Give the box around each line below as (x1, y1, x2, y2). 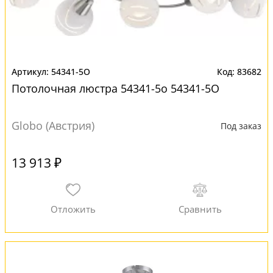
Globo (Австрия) (12, 118, 94, 133)
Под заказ (221, 120, 261, 132)
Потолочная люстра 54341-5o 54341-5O (12, 81, 219, 96)
